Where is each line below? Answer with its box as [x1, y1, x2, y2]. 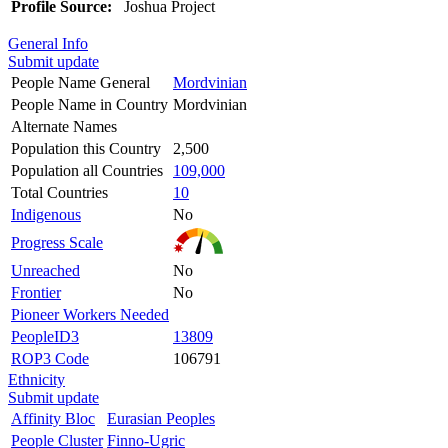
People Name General [11, 73, 150, 91]
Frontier [11, 283, 61, 301]
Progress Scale [11, 233, 103, 251]
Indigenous [11, 205, 81, 223]
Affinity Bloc [11, 409, 95, 427]
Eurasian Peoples [107, 409, 215, 427]
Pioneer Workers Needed [11, 305, 169, 323]
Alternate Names [11, 117, 117, 135]
